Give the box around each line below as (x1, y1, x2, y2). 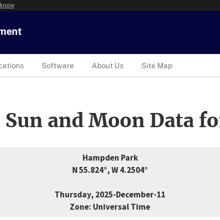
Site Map (141, 61, 172, 70)
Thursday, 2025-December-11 (55, 189, 165, 200)
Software (42, 61, 74, 70)
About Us (92, 61, 124, 70)
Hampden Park (82, 152, 138, 164)
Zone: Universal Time (70, 201, 150, 213)
